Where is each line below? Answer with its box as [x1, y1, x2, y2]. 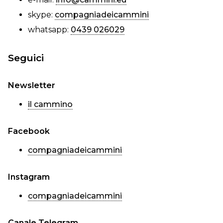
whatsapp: [28, 25, 71, 34]
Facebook [8, 126, 50, 136]
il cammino [28, 100, 73, 109]
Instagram [8, 172, 50, 182]
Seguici [8, 52, 44, 64]
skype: [28, 10, 55, 19]
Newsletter [8, 81, 55, 90]
